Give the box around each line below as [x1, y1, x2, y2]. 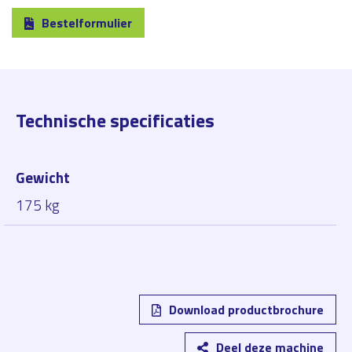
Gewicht [16, 167, 70, 189]
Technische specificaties [16, 106, 214, 135]
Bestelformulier [42, 13, 132, 33]
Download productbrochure [169, 300, 324, 320]
